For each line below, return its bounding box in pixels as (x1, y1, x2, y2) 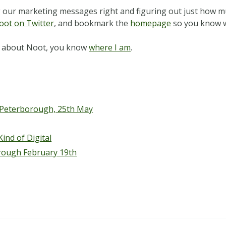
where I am (89, 41, 131, 53)
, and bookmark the (54, 17, 131, 29)
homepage (130, 17, 172, 29)
